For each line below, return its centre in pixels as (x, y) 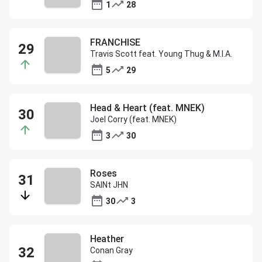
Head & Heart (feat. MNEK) (147, 108)
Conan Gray (111, 250)
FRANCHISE (115, 42)
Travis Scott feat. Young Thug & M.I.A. (161, 54)
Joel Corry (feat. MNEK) (133, 119)
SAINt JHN (109, 185)
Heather (107, 239)
